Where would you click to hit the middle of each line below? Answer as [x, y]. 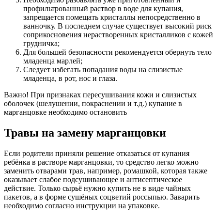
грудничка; [41, 44]
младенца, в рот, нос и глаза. [70, 78]
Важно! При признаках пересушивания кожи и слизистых [100, 95]
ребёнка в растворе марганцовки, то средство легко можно [101, 162]
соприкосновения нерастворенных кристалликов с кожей [118, 35]
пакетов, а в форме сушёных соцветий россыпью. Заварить [102, 197]
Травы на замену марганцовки [85, 133]
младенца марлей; [53, 61]
